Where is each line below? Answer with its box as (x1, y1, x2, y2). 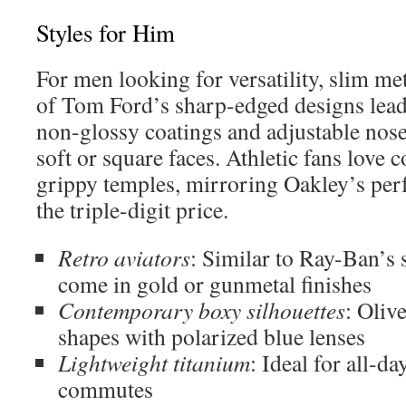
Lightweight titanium (58, 347, 250, 378)
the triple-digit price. (36, 194, 228, 225)
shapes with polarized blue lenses (58, 321, 365, 352)
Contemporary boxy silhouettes (58, 295, 345, 325)
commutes (58, 373, 153, 404)
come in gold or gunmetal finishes (58, 268, 372, 299)
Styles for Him (36, 16, 175, 49)
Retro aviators (58, 242, 190, 273)
